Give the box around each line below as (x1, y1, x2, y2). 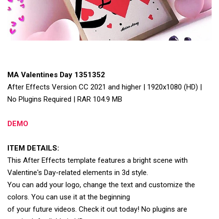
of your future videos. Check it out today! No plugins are (7, 204, 187, 214)
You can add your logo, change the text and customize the (7, 180, 195, 189)
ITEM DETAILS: (7, 143, 59, 153)
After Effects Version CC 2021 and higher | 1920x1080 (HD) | (7, 82, 202, 91)
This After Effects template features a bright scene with (7, 155, 188, 165)
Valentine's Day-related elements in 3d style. (7, 168, 148, 177)
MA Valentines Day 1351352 (7, 70, 105, 79)
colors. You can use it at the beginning (7, 192, 130, 201)
